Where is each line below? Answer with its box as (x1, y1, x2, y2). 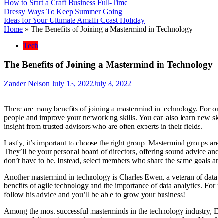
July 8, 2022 (93, 79, 131, 88)
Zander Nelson (4, 79, 50, 88)
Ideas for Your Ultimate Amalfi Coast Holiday (4, 16, 145, 25)
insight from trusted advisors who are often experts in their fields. (4, 122, 202, 130)
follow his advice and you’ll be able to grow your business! (4, 190, 185, 199)
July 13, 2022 (52, 79, 93, 88)
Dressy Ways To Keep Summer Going (4, 7, 122, 16)
